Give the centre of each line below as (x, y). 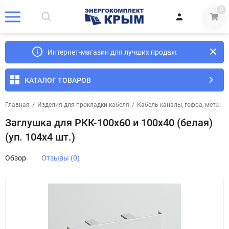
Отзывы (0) (61, 158)
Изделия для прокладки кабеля (83, 105)
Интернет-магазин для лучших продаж (112, 52)
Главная (17, 105)
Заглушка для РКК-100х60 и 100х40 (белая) (109, 123)
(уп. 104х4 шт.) (40, 137)
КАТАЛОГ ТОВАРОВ (58, 80)
